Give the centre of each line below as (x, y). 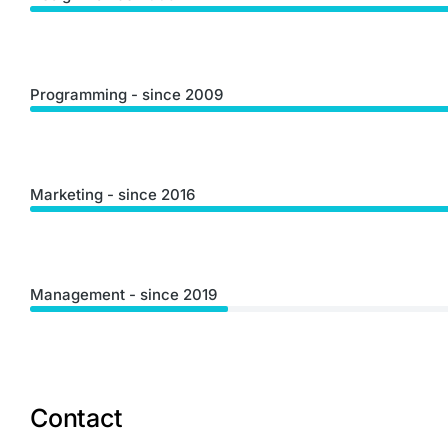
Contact (76, 418)
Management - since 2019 (123, 294)
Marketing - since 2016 (112, 194)
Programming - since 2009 (126, 94)
